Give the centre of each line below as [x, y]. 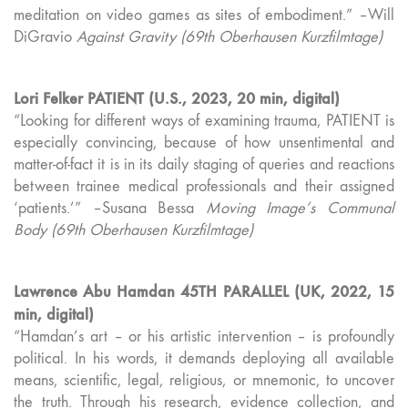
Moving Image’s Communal [300, 209]
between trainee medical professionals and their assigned [204, 187]
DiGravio [45, 37]
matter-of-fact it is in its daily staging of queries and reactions [204, 165]
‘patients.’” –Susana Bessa [110, 209]
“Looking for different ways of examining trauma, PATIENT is [204, 121]
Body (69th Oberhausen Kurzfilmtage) [133, 230]
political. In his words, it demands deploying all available [204, 359]
